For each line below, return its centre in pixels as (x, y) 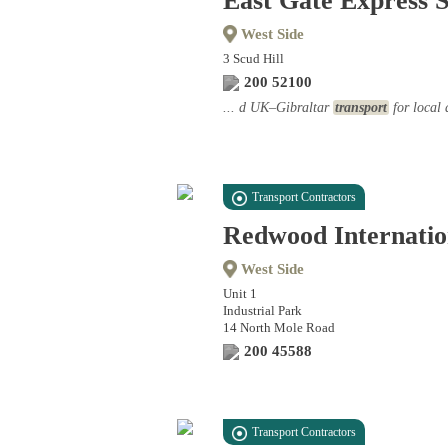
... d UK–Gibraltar (278, 107)
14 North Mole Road (279, 327)
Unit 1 (240, 293)
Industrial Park (262, 310)
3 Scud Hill (253, 58)
